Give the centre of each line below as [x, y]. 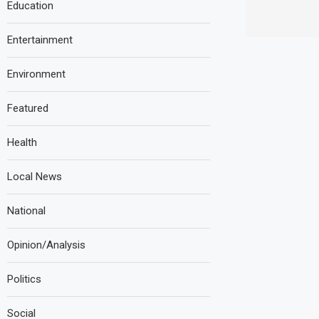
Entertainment [40, 40]
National [26, 211]
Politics [24, 279]
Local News [35, 177]
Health [22, 142]
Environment [36, 74]
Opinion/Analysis [46, 245]
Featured [28, 108]
